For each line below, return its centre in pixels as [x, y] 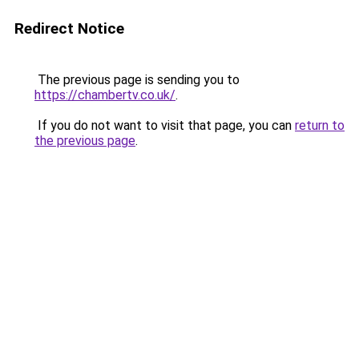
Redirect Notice [69, 28]
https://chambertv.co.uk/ [105, 95]
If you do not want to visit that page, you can [165, 125]
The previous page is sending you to [137, 80]
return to [320, 125]
